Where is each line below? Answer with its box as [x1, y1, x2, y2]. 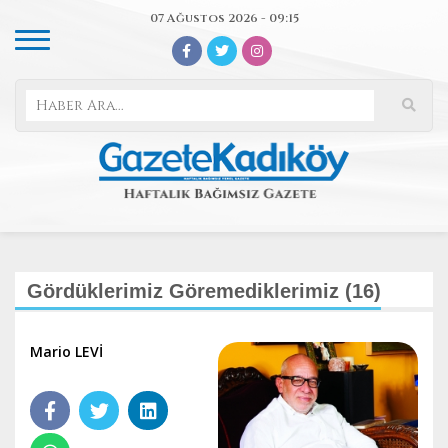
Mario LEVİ [30, 342, 103, 361]
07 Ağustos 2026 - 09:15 [149, 10, 299, 26]
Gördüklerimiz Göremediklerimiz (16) [27, 280, 381, 302]
